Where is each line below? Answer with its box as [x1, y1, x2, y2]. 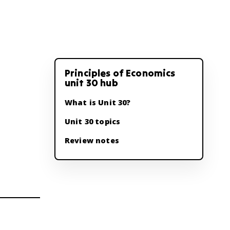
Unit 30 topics [65, 117, 121, 126]
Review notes [65, 136, 119, 145]
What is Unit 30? [65, 98, 131, 107]
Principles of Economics [65, 67, 176, 79]
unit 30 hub [65, 76, 118, 89]
